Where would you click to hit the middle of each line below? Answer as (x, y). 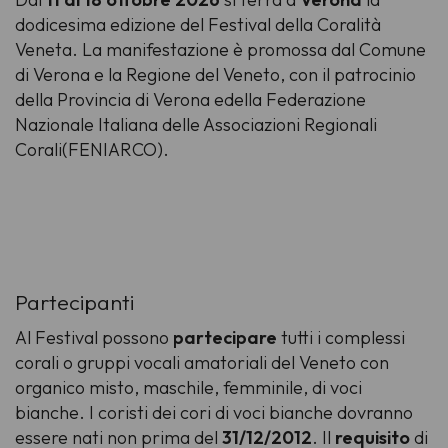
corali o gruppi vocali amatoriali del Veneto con (202, 362)
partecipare (227, 337)
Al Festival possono (94, 337)
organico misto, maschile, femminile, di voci (188, 387)
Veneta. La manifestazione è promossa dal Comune (220, 50)
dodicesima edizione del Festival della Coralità (198, 25)
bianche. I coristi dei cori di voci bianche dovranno (214, 412)
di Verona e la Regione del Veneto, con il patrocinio (215, 75)
